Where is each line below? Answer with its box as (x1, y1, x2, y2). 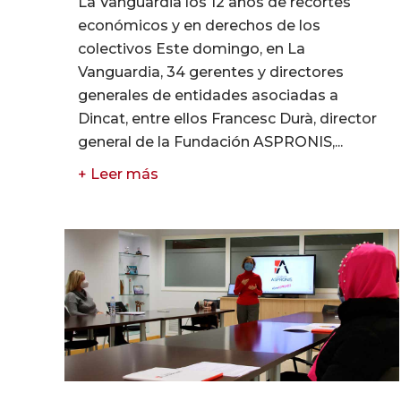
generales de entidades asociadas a (78, 87, 338, 105)
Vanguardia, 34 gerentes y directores (78, 64, 344, 81)
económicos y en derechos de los (78, 17, 320, 35)
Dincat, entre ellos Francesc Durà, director (78, 110, 377, 128)
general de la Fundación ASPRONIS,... (78, 133, 343, 151)
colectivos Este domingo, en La (78, 40, 305, 58)
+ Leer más (78, 166, 158, 183)
